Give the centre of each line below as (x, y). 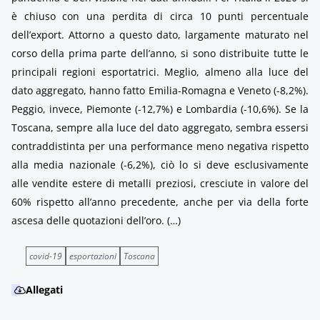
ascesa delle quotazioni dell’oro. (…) (96, 220)
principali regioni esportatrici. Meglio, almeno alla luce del (160, 72)
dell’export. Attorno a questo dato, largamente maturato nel (160, 35)
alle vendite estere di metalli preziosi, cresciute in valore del (160, 183)
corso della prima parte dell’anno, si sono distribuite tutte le (160, 53)
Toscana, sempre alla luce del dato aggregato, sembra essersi (160, 127)
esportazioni (93, 256)
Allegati (44, 290)
